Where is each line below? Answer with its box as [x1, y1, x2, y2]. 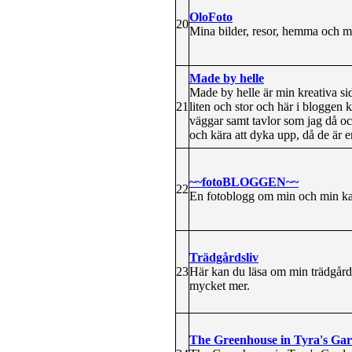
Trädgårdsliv [189, 250, 258, 264]
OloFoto [189, 9, 233, 24]
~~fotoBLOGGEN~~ [189, 174, 299, 189]
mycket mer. [189, 278, 250, 292]
